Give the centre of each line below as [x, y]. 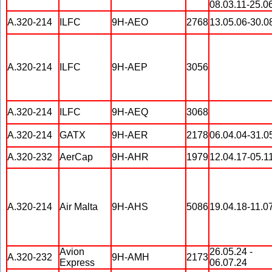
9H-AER [130, 135]
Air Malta [79, 207]
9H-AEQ [130, 112]
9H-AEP [130, 67]
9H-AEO [130, 22]
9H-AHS [130, 207]
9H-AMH [131, 257]
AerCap [76, 157]
